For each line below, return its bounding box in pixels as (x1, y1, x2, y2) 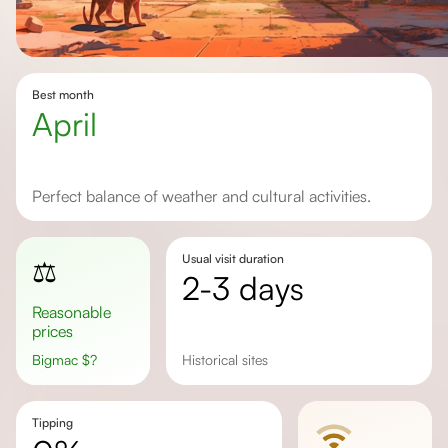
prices (32, 321, 73, 341)
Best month (32, 87, 94, 102)
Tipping (32, 415, 73, 430)
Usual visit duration (181, 251, 284, 266)
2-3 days (198, 268, 304, 308)
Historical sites (191, 351, 268, 368)
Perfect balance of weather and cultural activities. (42, 186, 371, 206)
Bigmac (41, 351, 82, 368)
